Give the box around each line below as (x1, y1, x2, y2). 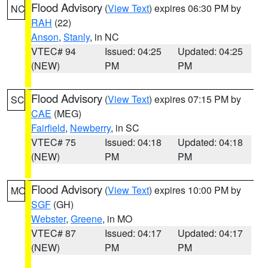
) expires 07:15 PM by (149, 92, 241, 106)
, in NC (90, 30, 119, 44)
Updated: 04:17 (178, 226, 243, 240)
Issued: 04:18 (104, 135, 162, 149)
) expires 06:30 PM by (149, 1, 241, 15)
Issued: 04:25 (104, 44, 162, 58)
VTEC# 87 (31, 226, 76, 240)
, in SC (111, 121, 139, 135)
